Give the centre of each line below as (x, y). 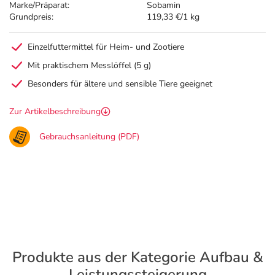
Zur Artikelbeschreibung (55, 111)
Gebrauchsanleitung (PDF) (89, 137)
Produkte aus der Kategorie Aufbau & (137, 257)
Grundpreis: (31, 17)
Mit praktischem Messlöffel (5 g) (89, 65)
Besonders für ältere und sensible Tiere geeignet (120, 84)
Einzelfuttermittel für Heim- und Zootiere (106, 47)
